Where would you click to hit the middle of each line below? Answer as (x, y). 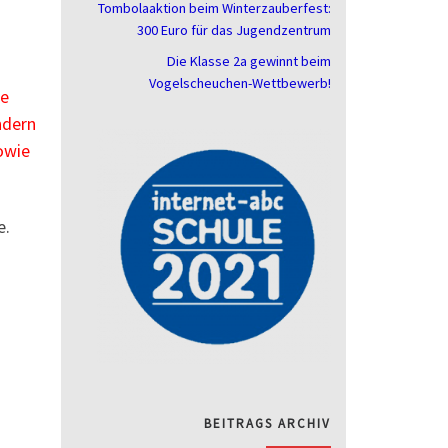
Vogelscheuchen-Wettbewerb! (240, 82)
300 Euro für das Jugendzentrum (234, 29)
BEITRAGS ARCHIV (267, 423)
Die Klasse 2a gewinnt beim (249, 60)
